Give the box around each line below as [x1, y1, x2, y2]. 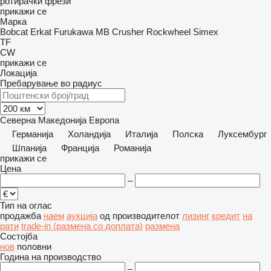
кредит [212, 211, 240, 221]
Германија [12, 129, 53, 139]
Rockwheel [146, 27, 191, 37]
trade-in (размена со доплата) [21, 221, 143, 231]
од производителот [100, 211, 180, 221]
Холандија [68, 129, 111, 139]
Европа [89, 115, 119, 125]
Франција [61, 143, 99, 153]
